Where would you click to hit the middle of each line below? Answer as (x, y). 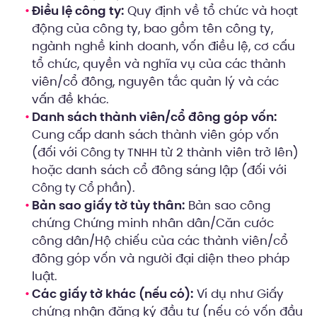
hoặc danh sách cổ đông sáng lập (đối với (159, 170)
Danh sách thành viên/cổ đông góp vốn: (154, 117)
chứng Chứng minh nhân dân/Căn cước (153, 223)
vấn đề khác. (70, 99)
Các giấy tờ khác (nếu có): (113, 294)
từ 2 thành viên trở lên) (228, 152)
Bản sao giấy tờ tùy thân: (108, 206)
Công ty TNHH (119, 153)
